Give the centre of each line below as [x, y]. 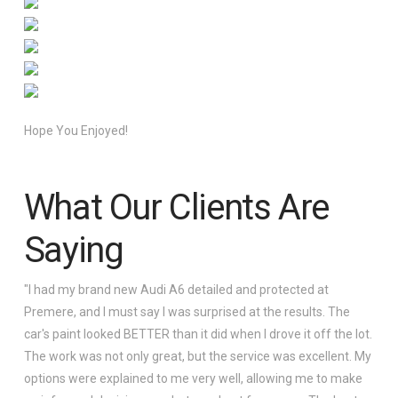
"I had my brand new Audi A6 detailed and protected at [176, 289]
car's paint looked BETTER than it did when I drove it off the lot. [198, 334]
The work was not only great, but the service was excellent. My [197, 356]
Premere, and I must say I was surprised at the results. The [187, 311]
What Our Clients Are [176, 207]
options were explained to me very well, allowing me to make [193, 378]
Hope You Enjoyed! [76, 130]
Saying [73, 250]
